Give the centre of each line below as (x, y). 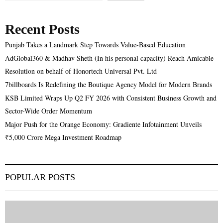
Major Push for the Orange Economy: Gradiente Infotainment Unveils (103, 124)
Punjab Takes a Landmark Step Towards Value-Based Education (95, 44)
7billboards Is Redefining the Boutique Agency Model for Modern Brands (109, 84)
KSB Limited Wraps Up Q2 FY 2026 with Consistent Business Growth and (111, 98)
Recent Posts (42, 29)
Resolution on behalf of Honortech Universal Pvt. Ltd (81, 71)
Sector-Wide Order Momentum (49, 111)
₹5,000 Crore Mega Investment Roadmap (63, 137)
